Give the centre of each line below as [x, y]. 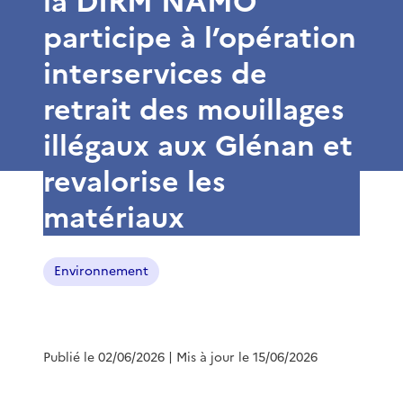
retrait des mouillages [194, 109]
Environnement [101, 271]
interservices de [155, 73]
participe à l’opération [200, 37]
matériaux [114, 217]
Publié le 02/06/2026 [104, 357]
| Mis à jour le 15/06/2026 [243, 357]
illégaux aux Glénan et [198, 145]
